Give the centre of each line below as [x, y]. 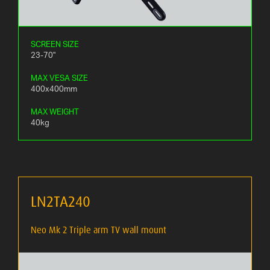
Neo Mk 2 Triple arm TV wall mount [99, 230]
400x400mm [54, 89]
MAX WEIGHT [55, 112]
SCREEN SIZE [55, 44]
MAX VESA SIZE [59, 78]
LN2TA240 [61, 202]
